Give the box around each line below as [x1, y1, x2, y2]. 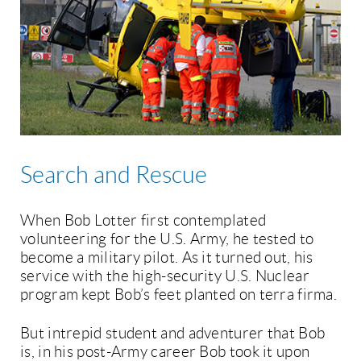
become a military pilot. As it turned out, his [20, 248, 313, 266]
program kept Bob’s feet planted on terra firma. [20, 285, 338, 303]
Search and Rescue [20, 163, 207, 189]
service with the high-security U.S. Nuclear [20, 267, 309, 284]
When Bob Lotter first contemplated [20, 211, 267, 229]
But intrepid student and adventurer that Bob [20, 324, 326, 342]
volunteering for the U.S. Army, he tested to [20, 230, 314, 247]
